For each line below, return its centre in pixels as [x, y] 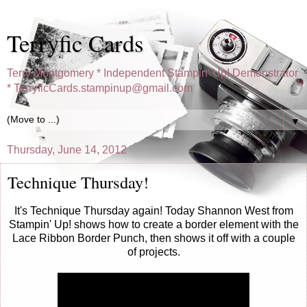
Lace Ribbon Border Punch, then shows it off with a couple [153, 238]
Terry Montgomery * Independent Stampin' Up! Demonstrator [152, 73]
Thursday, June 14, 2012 [67, 150]
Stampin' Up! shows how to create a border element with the [153, 224]
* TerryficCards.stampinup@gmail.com [100, 88]
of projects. [153, 251]
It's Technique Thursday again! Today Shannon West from [153, 210]
